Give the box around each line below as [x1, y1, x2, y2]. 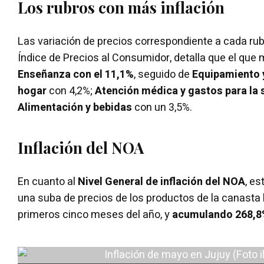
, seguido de [134, 66, 192, 82]
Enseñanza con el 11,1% [18, 66, 134, 82]
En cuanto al [18, 173, 78, 190]
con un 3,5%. [134, 99, 192, 115]
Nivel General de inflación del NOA [78, 173, 245, 190]
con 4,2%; [47, 82, 95, 99]
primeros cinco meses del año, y [18, 206, 172, 223]
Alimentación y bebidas [18, 99, 134, 115]
